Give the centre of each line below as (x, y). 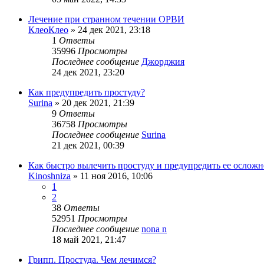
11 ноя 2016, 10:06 (116, 176)
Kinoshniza (49, 176)
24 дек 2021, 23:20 (88, 72)
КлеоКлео (48, 30)
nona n (154, 229)
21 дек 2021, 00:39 (88, 146)
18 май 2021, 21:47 (89, 240)
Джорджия (163, 62)
